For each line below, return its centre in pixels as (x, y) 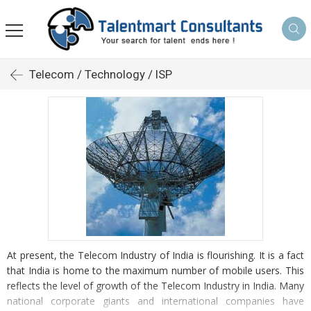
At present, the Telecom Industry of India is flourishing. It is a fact (155, 255)
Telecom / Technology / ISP (101, 74)
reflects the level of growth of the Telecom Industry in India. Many (155, 285)
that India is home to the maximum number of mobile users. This (155, 270)
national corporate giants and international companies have (155, 301)
